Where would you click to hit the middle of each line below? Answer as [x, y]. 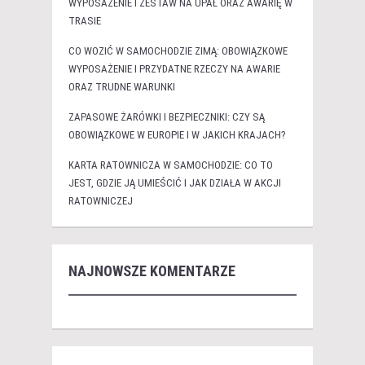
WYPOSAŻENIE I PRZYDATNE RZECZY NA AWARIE [174, 69]
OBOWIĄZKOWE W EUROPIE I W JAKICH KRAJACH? [177, 135]
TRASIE [85, 21]
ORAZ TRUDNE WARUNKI [122, 87]
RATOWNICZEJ [101, 201]
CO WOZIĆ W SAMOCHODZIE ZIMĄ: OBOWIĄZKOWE [178, 51]
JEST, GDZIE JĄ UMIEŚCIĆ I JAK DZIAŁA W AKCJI [175, 183]
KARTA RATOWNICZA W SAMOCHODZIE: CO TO [171, 165]
